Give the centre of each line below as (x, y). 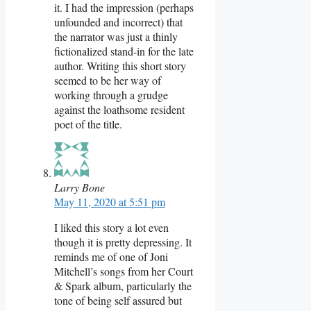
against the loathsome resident (119, 109)
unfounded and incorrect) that (118, 22)
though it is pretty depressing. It (123, 242)
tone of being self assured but (118, 300)
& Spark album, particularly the (123, 285)
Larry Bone (79, 187)
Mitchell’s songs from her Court (124, 271)
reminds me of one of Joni (111, 256)
